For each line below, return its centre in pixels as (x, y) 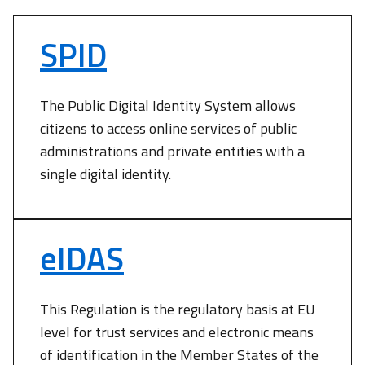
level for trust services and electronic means (177, 332)
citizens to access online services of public (168, 128)
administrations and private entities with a (172, 151)
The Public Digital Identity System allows (168, 106)
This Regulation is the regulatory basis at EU (178, 309)
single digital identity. (106, 174)
